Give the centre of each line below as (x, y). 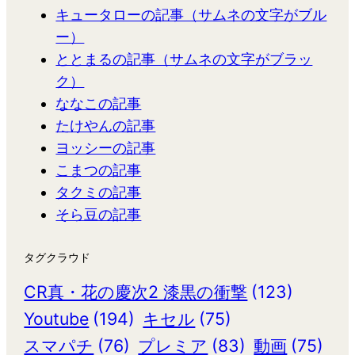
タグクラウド (57, 258)
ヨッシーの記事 (106, 148)
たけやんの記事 (106, 126)
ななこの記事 (99, 104)
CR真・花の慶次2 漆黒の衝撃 (136, 292)
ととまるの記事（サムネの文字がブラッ (184, 59)
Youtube (57, 319)
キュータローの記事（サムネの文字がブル (191, 15)
